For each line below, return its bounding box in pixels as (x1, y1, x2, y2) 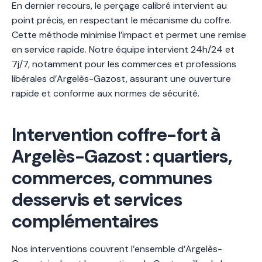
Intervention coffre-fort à (12, 122, 220, 147)
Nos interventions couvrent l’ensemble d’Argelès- (12, 242, 222, 255)
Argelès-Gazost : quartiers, (12, 144, 232, 168)
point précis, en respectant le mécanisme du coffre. (12, 13, 232, 26)
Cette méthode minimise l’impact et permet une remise (12, 28, 246, 41)
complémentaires (12, 209, 158, 233)
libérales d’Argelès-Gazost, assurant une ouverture (12, 72, 231, 85)
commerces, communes (12, 166, 212, 190)
